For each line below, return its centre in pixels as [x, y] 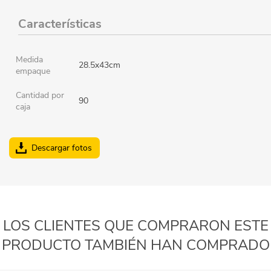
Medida [29, 59]
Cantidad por [40, 95]
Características [60, 24]
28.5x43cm [100, 65]
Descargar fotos [62, 148]
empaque [33, 71]
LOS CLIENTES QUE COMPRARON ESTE [135, 225]
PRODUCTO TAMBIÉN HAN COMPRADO [135, 245]
